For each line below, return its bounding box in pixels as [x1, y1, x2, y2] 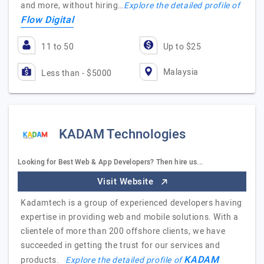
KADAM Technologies [59, 125, 186, 144]
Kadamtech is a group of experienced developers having [21, 197, 242, 209]
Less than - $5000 [41, 67, 112, 80]
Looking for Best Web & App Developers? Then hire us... [18, 157, 203, 167]
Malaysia [163, 65, 199, 78]
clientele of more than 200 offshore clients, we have [21, 225, 226, 237]
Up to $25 [163, 41, 201, 53]
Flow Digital [21, 13, 74, 27]
